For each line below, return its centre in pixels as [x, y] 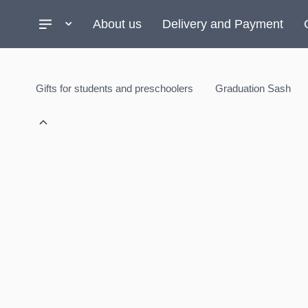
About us [117, 24]
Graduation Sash [253, 88]
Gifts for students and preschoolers [114, 88]
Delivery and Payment [223, 24]
